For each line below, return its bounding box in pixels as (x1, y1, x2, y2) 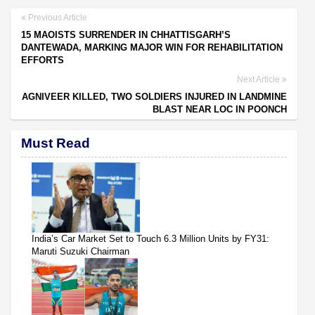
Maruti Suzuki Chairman (32, 246, 129, 257)
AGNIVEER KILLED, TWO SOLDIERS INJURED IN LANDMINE (22, 91, 287, 103)
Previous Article (26, 13, 87, 23)
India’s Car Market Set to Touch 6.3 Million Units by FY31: (32, 233, 269, 245)
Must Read (21, 136, 90, 151)
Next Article (237, 75, 282, 85)
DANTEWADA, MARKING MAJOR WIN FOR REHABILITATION (21, 42, 283, 53)
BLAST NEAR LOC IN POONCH (153, 104, 287, 115)
